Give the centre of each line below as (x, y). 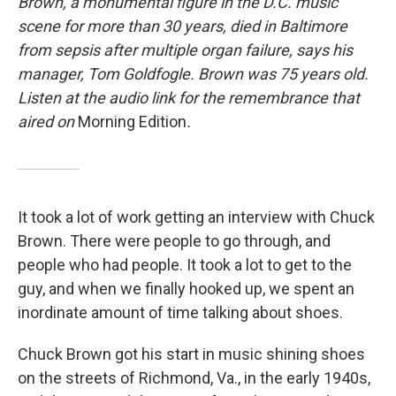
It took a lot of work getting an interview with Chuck (196, 217)
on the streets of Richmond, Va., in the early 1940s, (194, 378)
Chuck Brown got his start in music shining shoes (191, 354)
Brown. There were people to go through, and (174, 241)
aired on (48, 122)
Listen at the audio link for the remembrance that (189, 98)
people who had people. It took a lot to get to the (185, 265)
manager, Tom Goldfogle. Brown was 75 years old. (193, 74)
